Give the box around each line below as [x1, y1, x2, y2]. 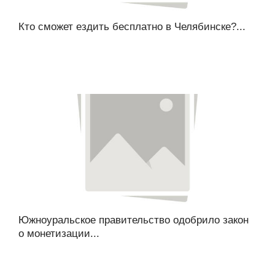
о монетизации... [18, 228, 99, 240]
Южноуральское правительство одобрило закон [18, 214, 249, 227]
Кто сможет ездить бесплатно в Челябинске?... [18, 21, 246, 33]
